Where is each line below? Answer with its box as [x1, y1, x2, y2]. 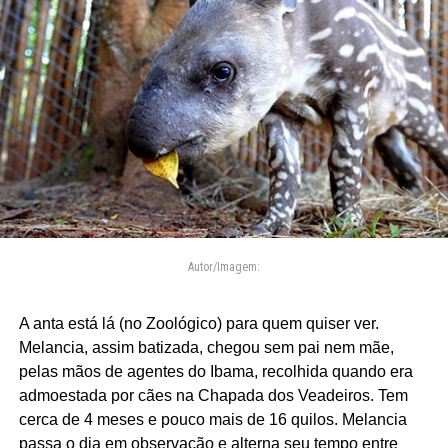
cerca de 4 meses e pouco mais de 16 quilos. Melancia [18, 410, 407, 428]
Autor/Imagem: [187, 259, 260, 274]
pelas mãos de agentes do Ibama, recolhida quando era [18, 362, 413, 380]
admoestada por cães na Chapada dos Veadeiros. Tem [18, 386, 408, 404]
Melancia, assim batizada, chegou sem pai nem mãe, [18, 338, 394, 356]
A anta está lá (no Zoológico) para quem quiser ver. [18, 314, 379, 332]
